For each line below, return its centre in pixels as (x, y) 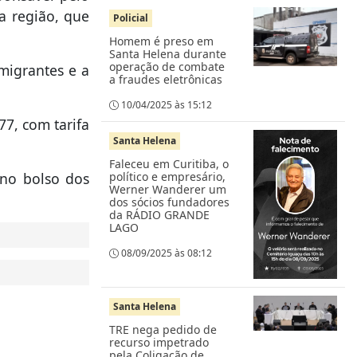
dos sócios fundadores (169, 202)
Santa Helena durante (168, 54)
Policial (131, 18)
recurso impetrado (159, 342)
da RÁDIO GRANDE (159, 215)
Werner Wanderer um (168, 189)
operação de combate (167, 67)
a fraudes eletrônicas (166, 79)
